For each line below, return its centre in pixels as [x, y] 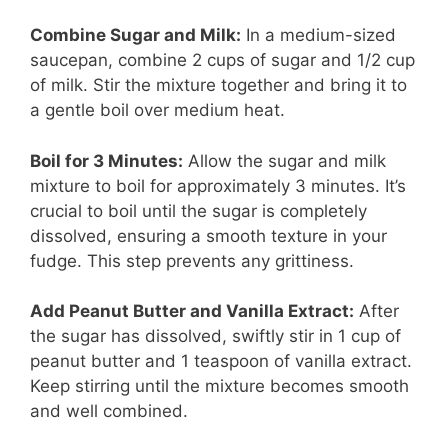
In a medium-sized [318, 35]
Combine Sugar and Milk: [135, 35]
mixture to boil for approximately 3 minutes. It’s [218, 185]
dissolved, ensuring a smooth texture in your [208, 235]
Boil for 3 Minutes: [106, 160]
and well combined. [109, 411]
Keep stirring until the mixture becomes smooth [219, 386]
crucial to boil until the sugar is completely [198, 210]
